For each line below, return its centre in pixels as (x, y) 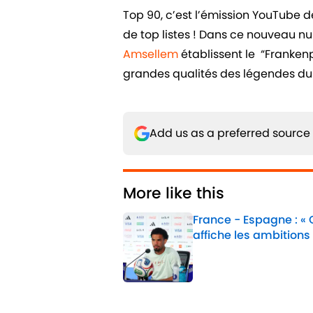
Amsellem (151, 54)
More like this (174, 194)
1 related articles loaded (179, 294)
